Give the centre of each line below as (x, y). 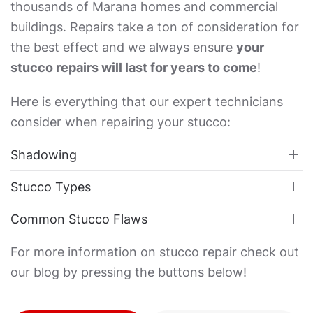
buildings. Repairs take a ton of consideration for (155, 27)
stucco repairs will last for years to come (134, 67)
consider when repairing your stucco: (121, 122)
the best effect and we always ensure (123, 47)
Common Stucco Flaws (79, 219)
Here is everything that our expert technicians (147, 101)
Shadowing (44, 154)
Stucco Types (51, 187)
